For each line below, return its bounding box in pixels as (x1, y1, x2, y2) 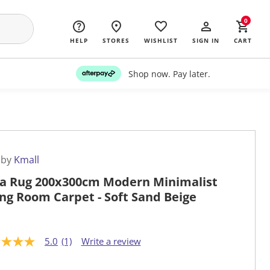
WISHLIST (144, 36, 178, 45)
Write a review (81, 235, 141, 248)
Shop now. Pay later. (128, 67, 210, 80)
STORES (102, 36, 130, 45)
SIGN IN (192, 36, 219, 45)
